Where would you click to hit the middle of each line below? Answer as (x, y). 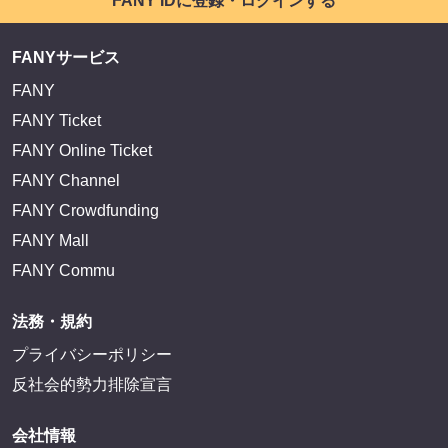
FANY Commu (63, 271)
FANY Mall (50, 241)
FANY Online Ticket (82, 151)
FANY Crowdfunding (85, 211)
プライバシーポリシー (92, 355)
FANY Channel (66, 181)
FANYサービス (66, 58)
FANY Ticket (56, 121)
